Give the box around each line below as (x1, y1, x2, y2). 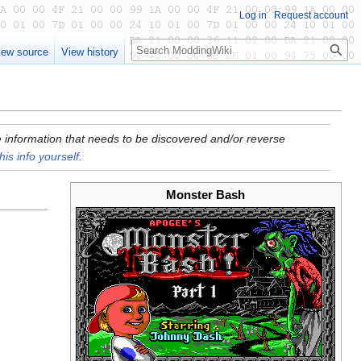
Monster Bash (166, 187, 246, 201)
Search (131, 38, 185, 56)
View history (61, 46, 119, 59)
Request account (274, 10, 348, 21)
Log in (239, 10, 267, 21)
